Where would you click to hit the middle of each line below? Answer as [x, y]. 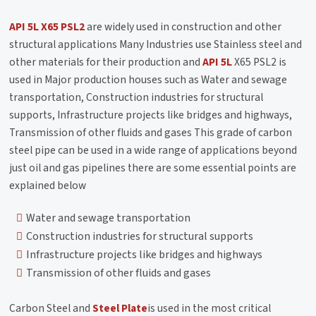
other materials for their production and [106, 62]
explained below [48, 186]
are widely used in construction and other [183, 27]
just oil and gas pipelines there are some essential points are [153, 168]
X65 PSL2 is [260, 62]
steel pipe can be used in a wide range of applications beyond [153, 151]
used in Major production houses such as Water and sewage [148, 80]
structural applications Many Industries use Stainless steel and [156, 45]
